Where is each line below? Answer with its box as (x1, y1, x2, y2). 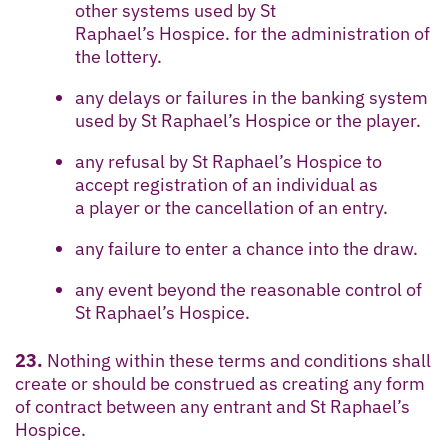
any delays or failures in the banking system (75, 85, 428, 109)
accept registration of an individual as (75, 172, 378, 196)
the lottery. (75, 44, 162, 68)
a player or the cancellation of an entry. (75, 195, 388, 219)
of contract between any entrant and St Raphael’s (15, 394, 410, 418)
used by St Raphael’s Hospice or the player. (75, 108, 421, 132)
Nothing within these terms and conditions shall (43, 348, 431, 372)
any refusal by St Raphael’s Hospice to (75, 149, 382, 173)
